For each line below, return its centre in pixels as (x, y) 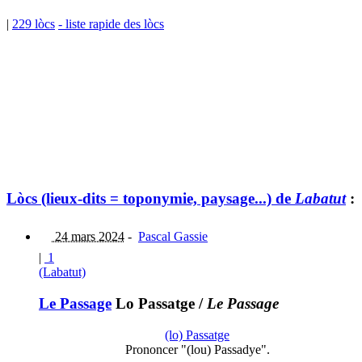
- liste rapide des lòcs (111, 24)
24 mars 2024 (88, 237)
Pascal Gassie (173, 237)
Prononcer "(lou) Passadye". (197, 349)
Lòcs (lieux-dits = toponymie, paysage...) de (151, 199)
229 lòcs (34, 24)
